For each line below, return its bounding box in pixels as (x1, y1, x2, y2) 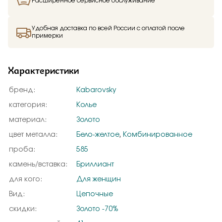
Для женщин (76, 176, 121, 183)
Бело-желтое (76, 131, 119, 138)
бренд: (9, 87, 35, 94)
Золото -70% (76, 206, 118, 213)
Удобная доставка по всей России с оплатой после (32, 25, 185, 31)
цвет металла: (9, 131, 57, 138)
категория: (9, 102, 47, 109)
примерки (32, 33, 63, 39)
